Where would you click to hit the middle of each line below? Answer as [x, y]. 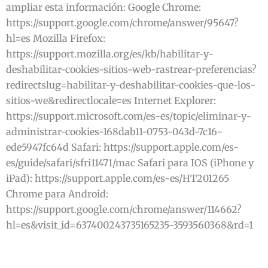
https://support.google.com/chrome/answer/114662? [124, 209]
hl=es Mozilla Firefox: [56, 38]
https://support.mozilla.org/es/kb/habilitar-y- [110, 54]
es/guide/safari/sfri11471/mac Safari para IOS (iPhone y [130, 163]
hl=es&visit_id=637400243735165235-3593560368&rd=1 [130, 225]
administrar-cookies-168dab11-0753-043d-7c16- [114, 132]
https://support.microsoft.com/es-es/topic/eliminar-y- [129, 116]
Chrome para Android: [57, 194]
